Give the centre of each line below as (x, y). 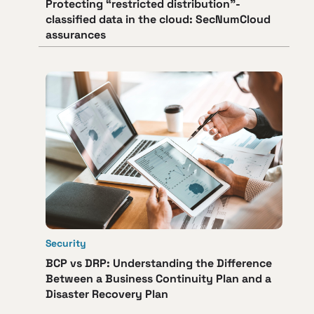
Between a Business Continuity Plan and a (158, 279)
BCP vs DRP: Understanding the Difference (159, 264)
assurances (77, 35)
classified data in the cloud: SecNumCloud (158, 20)
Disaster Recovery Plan (107, 294)
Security (66, 244)
